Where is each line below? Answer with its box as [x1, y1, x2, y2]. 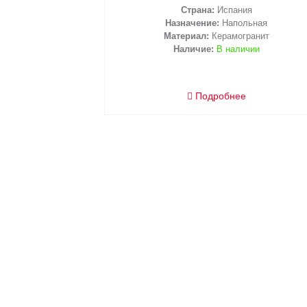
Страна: [180, 5, 217, 16]
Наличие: [173, 44, 214, 55]
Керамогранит [211, 31, 269, 42]
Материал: [163, 31, 212, 42]
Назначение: [165, 18, 222, 29]
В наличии [216, 44, 260, 55]
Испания [217, 5, 252, 16]
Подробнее [192, 90, 246, 102]
